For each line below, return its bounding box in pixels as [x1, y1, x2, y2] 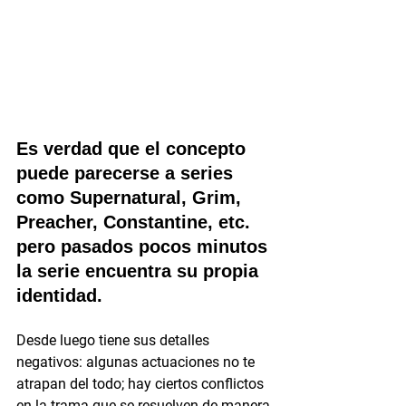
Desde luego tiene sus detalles [16, 331, 213, 349]
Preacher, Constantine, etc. [16, 211, 256, 232]
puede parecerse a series [16, 162, 238, 183]
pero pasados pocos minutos [16, 236, 273, 256]
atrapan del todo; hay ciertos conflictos [16, 374, 267, 392]
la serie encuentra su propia [16, 260, 264, 281]
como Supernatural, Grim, [16, 187, 246, 208]
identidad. [16, 285, 102, 305]
